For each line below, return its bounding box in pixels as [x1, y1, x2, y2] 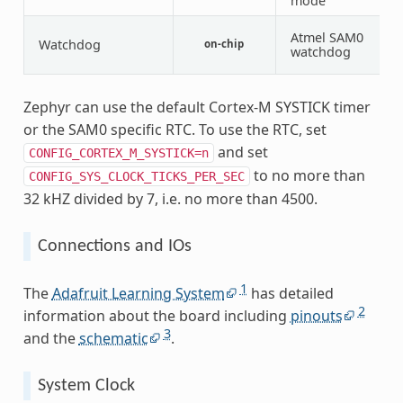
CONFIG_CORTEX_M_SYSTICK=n [28, 145, 209, 160]
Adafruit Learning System [51, 282, 225, 303]
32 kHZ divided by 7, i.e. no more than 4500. [22, 188, 318, 209]
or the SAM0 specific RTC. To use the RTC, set [22, 119, 327, 139]
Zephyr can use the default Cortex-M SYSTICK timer [22, 96, 371, 117]
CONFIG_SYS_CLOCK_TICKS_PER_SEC [28, 168, 245, 184]
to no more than [249, 165, 365, 185]
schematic [78, 327, 148, 348]
